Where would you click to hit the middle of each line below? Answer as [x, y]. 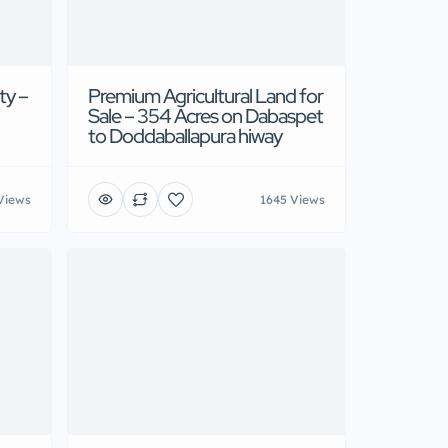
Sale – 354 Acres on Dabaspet [205, 116]
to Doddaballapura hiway [185, 136]
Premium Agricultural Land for [205, 96]
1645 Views [292, 199]
